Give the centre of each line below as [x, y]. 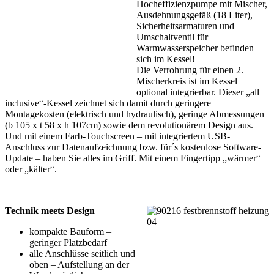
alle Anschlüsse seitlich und [82, 253]
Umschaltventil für [172, 37]
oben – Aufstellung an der [79, 264]
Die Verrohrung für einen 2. [190, 70]
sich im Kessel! [166, 59]
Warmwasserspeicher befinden [195, 48]
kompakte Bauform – [70, 231]
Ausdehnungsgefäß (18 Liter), [194, 15]
